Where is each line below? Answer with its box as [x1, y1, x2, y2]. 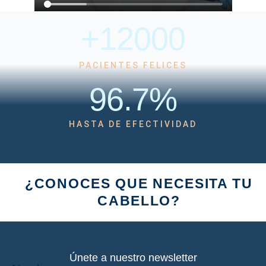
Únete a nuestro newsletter [69, 251, 197, 264]
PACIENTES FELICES [79, 60, 187, 70]
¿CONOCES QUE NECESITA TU [25, 175, 253, 191]
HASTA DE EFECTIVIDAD [69, 119, 197, 129]
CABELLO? [97, 192, 180, 208]
